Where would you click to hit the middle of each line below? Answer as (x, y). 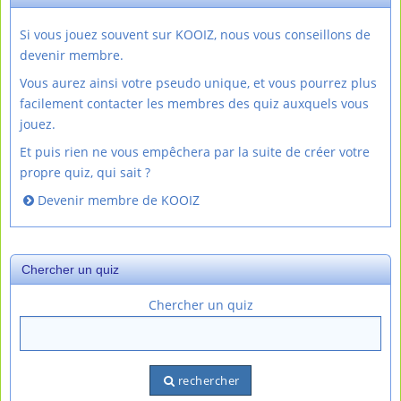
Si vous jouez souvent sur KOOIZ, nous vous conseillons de (195, 34)
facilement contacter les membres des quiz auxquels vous (194, 103)
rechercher (209, 380)
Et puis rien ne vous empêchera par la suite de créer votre (195, 152)
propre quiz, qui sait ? (85, 172)
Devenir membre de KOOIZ (119, 200)
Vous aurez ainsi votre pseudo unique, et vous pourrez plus (198, 83)
